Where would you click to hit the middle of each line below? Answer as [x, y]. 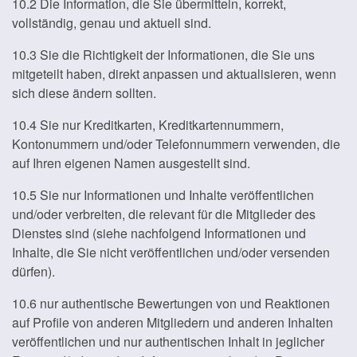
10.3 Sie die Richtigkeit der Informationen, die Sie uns [163, 55]
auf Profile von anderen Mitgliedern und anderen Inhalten [173, 322]
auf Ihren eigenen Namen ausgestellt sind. [131, 163]
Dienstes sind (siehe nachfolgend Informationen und [159, 233]
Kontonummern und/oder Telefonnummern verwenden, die [176, 144]
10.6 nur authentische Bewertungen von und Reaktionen [171, 303]
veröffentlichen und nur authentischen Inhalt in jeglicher [168, 341]
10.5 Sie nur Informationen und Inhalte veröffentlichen [163, 195]
